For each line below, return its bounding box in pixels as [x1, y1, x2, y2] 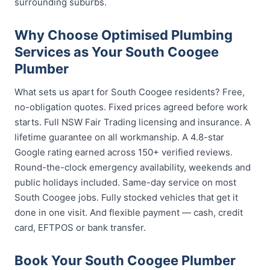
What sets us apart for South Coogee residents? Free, [14, 86, 245, 98]
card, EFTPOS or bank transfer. [14, 222, 146, 233]
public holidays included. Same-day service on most [14, 177, 236, 188]
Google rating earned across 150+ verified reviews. [14, 146, 233, 158]
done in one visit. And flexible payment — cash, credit [14, 207, 243, 218]
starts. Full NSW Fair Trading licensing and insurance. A [14, 116, 251, 128]
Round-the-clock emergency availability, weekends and [14, 162, 251, 173]
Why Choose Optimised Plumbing [14, 27, 233, 43]
